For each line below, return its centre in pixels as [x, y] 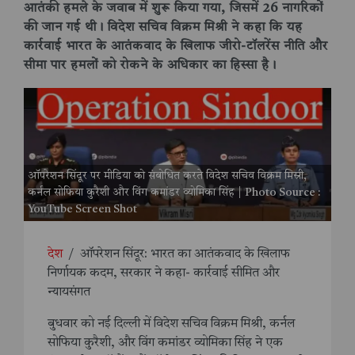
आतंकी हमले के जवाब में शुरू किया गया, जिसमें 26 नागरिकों [174, 8]
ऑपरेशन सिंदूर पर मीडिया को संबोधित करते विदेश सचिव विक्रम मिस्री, [167, 176]
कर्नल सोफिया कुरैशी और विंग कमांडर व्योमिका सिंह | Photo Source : [174, 193]
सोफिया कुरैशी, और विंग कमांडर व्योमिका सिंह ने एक [165, 344]
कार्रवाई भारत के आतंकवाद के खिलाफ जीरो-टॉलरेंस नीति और [176, 46]
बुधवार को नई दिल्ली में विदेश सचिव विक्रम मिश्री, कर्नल [171, 324]
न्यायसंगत [69, 293]
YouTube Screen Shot [82, 210]
